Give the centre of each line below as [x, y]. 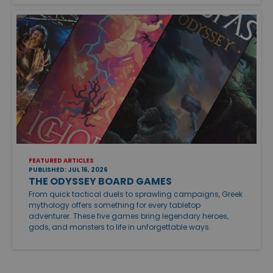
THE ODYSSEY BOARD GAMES [100, 182]
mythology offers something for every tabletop [115, 205]
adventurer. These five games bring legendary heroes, [129, 216]
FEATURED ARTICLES [61, 161]
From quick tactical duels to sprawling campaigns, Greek [136, 194]
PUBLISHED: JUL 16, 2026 [68, 170]
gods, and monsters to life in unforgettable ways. [120, 227]
